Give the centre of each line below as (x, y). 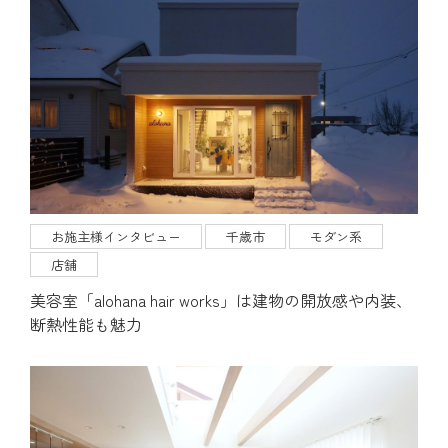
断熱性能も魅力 (86, 324)
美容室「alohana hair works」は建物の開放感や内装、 (221, 300)
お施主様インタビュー (116, 237)
